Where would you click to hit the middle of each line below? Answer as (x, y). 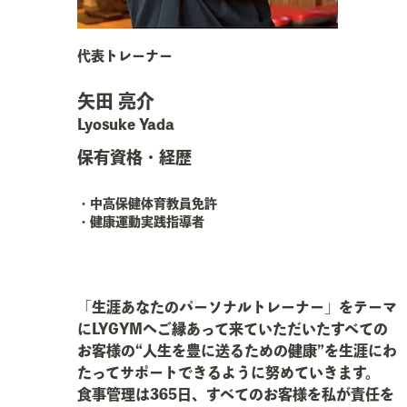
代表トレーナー (124, 56)
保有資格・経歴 (134, 157)
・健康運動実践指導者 (140, 222)
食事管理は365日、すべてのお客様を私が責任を (235, 394)
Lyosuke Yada (125, 124)
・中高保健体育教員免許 (147, 203)
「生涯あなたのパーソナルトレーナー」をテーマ (237, 307)
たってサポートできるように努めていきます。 (228, 372)
